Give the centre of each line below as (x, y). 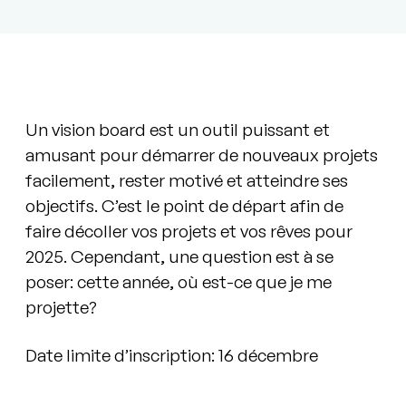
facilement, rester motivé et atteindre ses (187, 181)
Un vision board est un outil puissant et (178, 130)
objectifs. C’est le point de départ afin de (185, 206)
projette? (62, 308)
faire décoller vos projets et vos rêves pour (189, 232)
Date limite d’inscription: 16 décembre (172, 356)
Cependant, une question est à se (203, 257)
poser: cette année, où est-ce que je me (179, 282)
